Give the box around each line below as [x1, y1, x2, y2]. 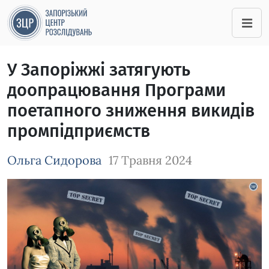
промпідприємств [7, 121, 150, 142]
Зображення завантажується [7, 180, 121, 190]
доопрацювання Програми [7, 80, 226, 101]
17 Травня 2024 [109, 153, 192, 168]
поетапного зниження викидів [7, 100, 255, 121]
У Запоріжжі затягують [7, 59, 190, 80]
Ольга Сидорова [7, 153, 101, 168]
